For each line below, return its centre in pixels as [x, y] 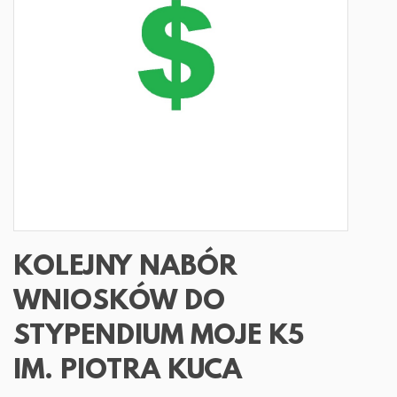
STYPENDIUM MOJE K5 [159, 337]
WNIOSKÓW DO [119, 303]
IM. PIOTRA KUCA [128, 372]
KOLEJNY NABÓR [125, 268]
